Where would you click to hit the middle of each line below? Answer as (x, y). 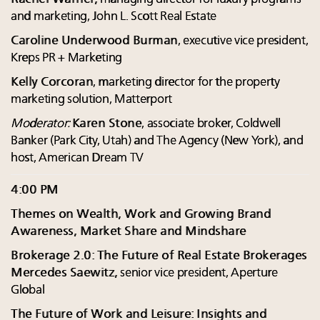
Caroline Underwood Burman (94, 41)
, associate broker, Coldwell (211, 124)
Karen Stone (107, 124)
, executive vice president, (243, 41)
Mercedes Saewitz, (64, 273)
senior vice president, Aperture (197, 273)
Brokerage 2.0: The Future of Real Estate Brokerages (159, 256)
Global (28, 290)
